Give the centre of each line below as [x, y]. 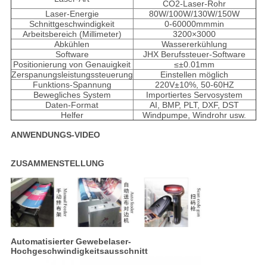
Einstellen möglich [195, 75]
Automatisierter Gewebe [59, 241]
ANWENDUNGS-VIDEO [55, 135]
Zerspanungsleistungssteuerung [72, 75]
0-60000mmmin [195, 24]
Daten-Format [72, 105]
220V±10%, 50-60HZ [194, 85]
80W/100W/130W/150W [195, 14]
